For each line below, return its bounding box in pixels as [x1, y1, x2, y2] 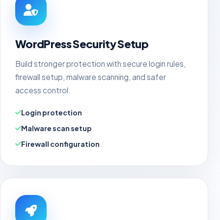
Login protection [21, 108, 82, 117]
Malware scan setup [21, 124, 92, 133]
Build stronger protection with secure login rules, [15, 59, 186, 68]
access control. [15, 85, 71, 95]
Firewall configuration [21, 139, 100, 148]
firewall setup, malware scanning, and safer [15, 72, 166, 82]
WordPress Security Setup [15, 37, 149, 51]
